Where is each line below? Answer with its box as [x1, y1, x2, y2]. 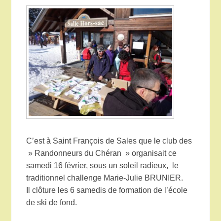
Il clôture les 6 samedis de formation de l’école [26, 186, 188, 195]
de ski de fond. [26, 198, 77, 207]
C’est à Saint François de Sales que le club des [26, 137, 194, 146]
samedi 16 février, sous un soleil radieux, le [26, 161, 179, 170]
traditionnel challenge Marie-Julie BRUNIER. [26, 174, 184, 183]
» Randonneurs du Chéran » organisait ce [26, 149, 177, 158]
